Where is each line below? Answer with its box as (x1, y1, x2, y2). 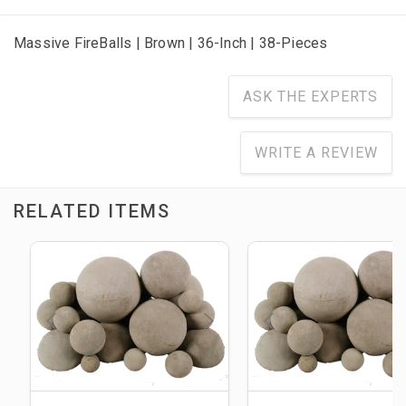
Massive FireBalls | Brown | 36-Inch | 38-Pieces (14, 34, 328, 53)
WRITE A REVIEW (255, 144, 378, 162)
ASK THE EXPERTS (243, 88, 378, 106)
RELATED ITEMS (14, 200, 170, 223)
